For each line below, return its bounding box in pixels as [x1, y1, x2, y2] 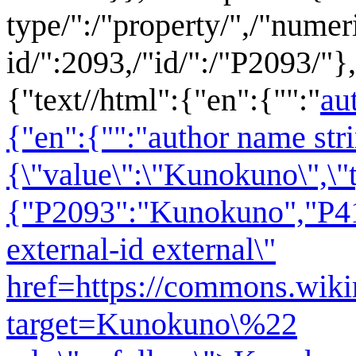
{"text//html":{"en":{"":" [6, 82, 320, 118]
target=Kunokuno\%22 [6, 306, 297, 342]
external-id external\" [6, 231, 276, 268]
